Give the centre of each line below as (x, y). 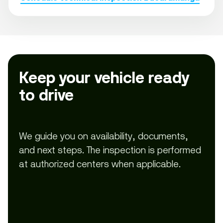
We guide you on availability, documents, (104, 136)
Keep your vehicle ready (104, 78)
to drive (46, 95)
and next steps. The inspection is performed (110, 150)
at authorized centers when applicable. (100, 164)
